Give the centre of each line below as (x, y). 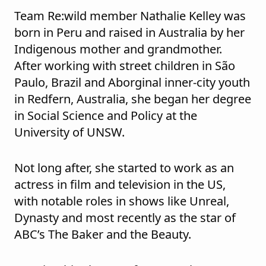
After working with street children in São (125, 66)
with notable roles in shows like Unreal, (122, 201)
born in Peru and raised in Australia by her (129, 33)
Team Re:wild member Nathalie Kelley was (130, 16)
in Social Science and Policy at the (106, 116)
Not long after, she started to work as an (124, 168)
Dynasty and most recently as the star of (125, 218)
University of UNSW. (69, 132)
